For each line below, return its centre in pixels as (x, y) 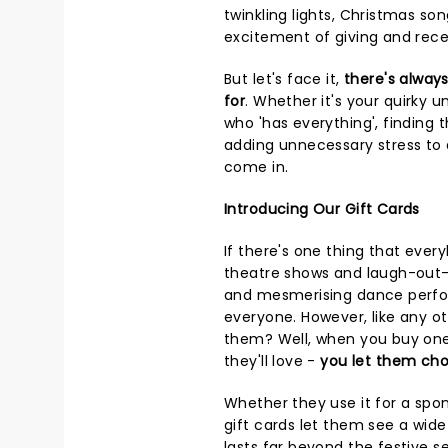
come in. (256, 167)
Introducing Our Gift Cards (322, 209)
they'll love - (272, 361)
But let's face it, (284, 79)
